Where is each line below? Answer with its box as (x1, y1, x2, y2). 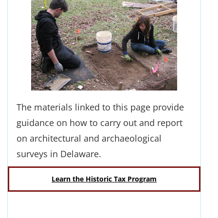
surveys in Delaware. (17, 148, 101, 160)
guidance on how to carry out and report (17, 117, 182, 128)
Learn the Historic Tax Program (52, 175, 157, 183)
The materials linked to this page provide (17, 101, 184, 113)
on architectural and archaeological (17, 132, 162, 144)
